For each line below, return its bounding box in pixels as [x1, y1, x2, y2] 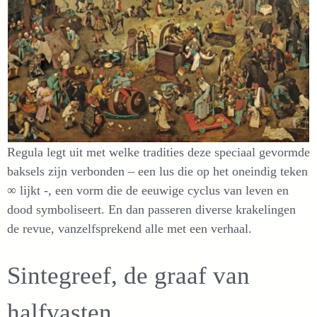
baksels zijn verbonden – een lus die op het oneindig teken [7, 164, 308, 179]
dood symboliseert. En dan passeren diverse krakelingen [7, 202, 296, 217]
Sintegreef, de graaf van [7, 262, 250, 290]
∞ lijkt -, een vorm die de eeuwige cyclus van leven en [7, 183, 289, 198]
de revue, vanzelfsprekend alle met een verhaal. [7, 221, 252, 236]
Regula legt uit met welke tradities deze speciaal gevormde [7, 145, 310, 160]
